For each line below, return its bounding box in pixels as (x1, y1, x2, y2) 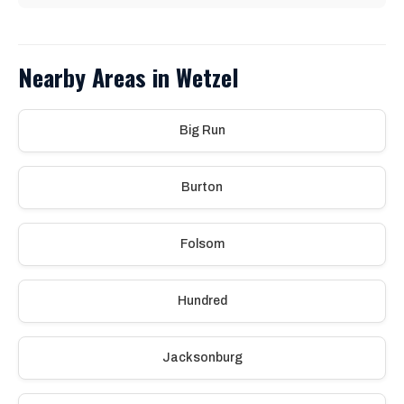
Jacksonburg (161, 351, 243, 364)
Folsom (179, 237, 225, 251)
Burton (181, 180, 223, 194)
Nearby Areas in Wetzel (18, 60, 239, 95)
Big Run (179, 124, 225, 137)
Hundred (177, 294, 227, 308)
